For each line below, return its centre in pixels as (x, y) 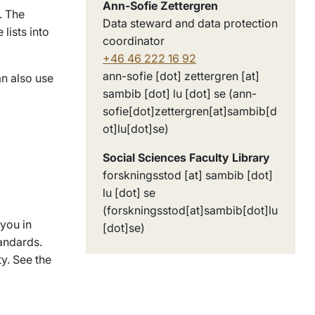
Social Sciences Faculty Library (186, 157)
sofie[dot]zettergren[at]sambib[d (190, 111)
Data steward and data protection (190, 23)
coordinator (134, 41)
